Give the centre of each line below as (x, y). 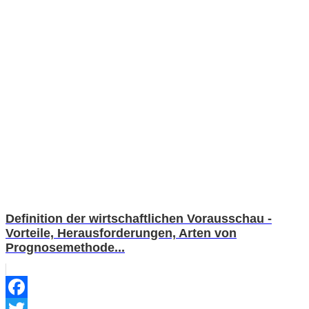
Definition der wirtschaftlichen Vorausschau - (139, 219)
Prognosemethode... (65, 248)
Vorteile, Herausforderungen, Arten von (121, 233)
